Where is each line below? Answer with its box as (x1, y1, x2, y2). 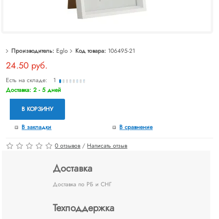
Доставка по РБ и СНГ (53, 179, 112, 189)
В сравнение (119, 123, 153, 132)
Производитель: (11, 46, 55, 55)
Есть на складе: (6, 75, 54, 85)
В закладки (22, 123, 52, 132)
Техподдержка (53, 200, 115, 215)
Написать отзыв (87, 141, 128, 150)
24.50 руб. (6, 59, 48, 72)
